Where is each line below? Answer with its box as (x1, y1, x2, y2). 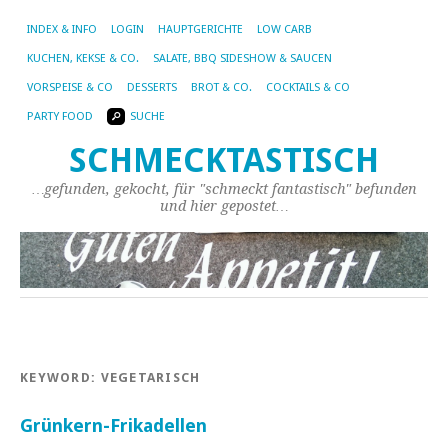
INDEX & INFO (27, 23, 97, 36)
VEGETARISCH (100, 369, 201, 385)
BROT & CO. (191, 81, 252, 94)
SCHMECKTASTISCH (69, 141, 379, 180)
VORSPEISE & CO (27, 81, 113, 94)
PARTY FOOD (27, 110, 93, 123)
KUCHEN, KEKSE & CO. (27, 52, 139, 65)
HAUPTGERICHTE (158, 23, 243, 36)
